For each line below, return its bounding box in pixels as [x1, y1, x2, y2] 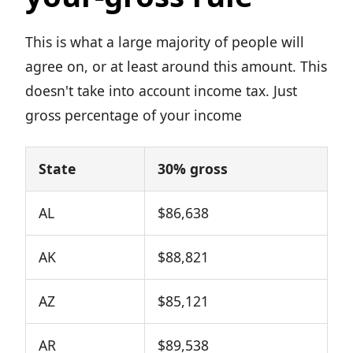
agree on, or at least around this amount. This [25, 57, 327, 76]
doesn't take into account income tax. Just [25, 81, 297, 100]
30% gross [158, 159, 228, 178]
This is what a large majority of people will [25, 32, 304, 51]
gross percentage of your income [25, 106, 242, 124]
